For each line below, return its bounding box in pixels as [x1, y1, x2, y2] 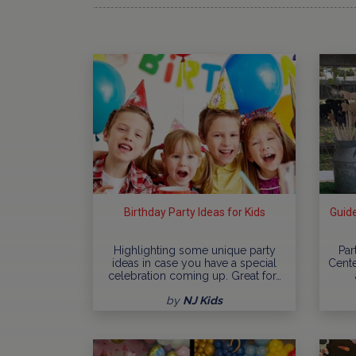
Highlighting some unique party [113, 243, 276, 257]
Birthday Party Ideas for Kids [123, 205, 265, 219]
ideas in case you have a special [112, 256, 277, 269]
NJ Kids [183, 293, 222, 307]
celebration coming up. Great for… [107, 269, 281, 282]
